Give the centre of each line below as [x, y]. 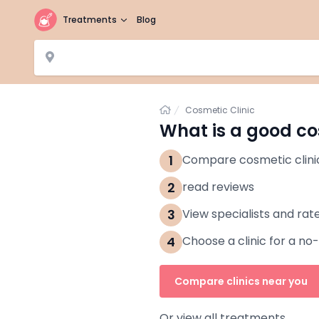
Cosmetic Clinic [220, 110]
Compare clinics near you [241, 281]
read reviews [218, 187]
